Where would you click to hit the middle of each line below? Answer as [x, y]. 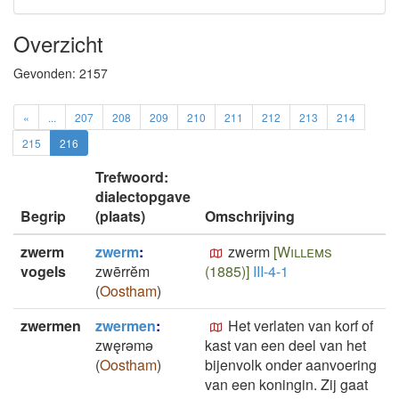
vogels [43, 271]
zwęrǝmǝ [124, 345]
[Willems [301, 252]
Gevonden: [46, 73]
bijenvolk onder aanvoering [291, 365]
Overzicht [58, 43]
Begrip [43, 216]
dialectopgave [143, 196]
